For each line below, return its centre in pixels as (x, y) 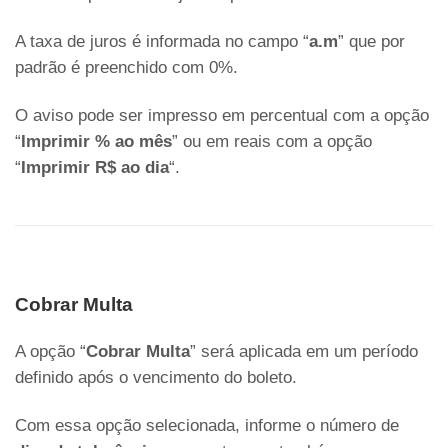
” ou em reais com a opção (272, 142)
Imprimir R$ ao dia (95, 168)
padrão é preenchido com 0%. (126, 68)
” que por (371, 42)
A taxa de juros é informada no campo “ (162, 42)
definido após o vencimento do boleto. (156, 378)
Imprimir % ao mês (96, 142)
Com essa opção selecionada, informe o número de (207, 426)
